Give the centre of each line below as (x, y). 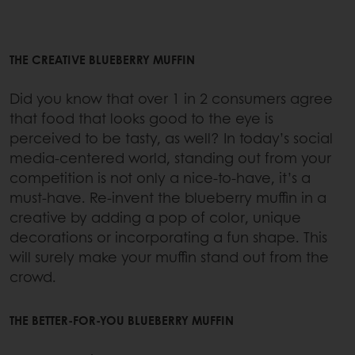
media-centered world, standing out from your (170, 158)
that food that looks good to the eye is (141, 118)
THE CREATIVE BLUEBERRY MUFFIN (102, 59)
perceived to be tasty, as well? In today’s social (171, 138)
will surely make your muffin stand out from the (169, 257)
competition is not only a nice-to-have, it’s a (160, 178)
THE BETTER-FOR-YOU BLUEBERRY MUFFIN (122, 321)
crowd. (33, 277)
